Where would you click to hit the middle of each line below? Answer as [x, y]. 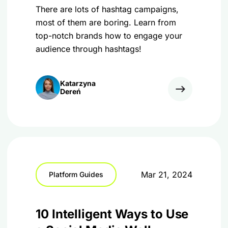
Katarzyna [78, 83]
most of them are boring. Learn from [106, 22]
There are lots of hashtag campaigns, [107, 9]
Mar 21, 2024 [167, 175]
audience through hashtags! [89, 49]
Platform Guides [76, 174]
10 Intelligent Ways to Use [112, 214]
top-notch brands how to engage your [109, 36]
